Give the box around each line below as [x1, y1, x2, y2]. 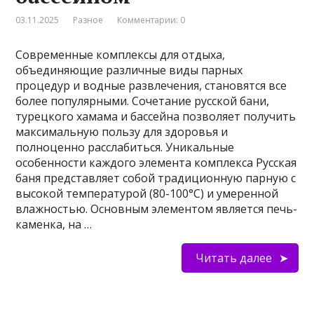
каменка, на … [15, 217, 93, 233]
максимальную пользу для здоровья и [15, 124, 228, 140]
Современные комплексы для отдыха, [15, 47, 226, 63]
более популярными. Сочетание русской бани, [15, 93, 270, 109]
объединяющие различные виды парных [15, 62, 243, 78]
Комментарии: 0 [117, 14, 186, 27]
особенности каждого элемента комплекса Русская [15, 155, 297, 171]
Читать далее [195, 250, 272, 266]
